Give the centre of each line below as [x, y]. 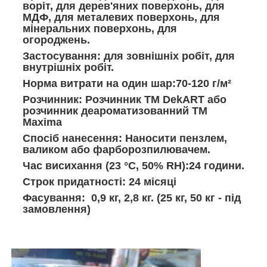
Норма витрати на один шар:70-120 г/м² [127, 83]
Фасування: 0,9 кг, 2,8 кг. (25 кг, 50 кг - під [132, 198]
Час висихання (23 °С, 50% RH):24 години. [133, 165]
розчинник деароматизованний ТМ [115, 111]
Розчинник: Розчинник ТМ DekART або [125, 99]
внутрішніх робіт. [68, 67]
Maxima [42, 122]
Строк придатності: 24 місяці [100, 181]
